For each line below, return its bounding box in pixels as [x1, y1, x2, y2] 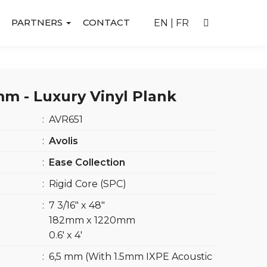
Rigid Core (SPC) [48, 178, 126, 190]
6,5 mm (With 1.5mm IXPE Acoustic [48, 251, 212, 262]
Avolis [48, 135, 78, 147]
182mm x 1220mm [48, 215, 135, 226]
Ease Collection [48, 157, 125, 168]
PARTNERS [11, 17, 65, 28]
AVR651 [48, 114, 83, 125]
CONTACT [82, 17, 130, 28]
